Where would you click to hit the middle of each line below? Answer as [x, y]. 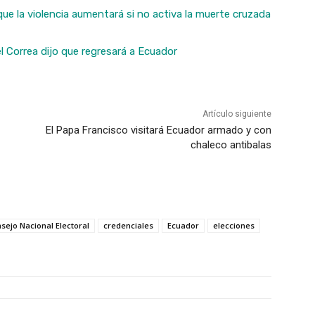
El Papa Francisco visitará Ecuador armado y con [158, 130]
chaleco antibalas [231, 145]
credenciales [128, 226]
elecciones [234, 226]
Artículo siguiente [237, 114]
